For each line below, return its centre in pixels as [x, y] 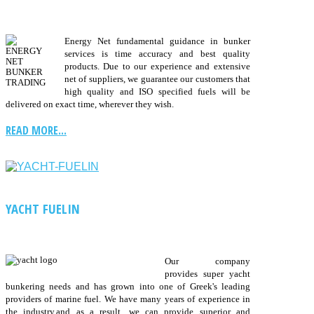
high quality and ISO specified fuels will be [157, 91]
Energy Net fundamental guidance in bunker [157, 41]
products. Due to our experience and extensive [157, 66]
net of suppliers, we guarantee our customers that [157, 78]
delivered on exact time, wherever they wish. [90, 104]
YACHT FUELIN [43, 209]
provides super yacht [207, 274]
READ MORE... [36, 130]
